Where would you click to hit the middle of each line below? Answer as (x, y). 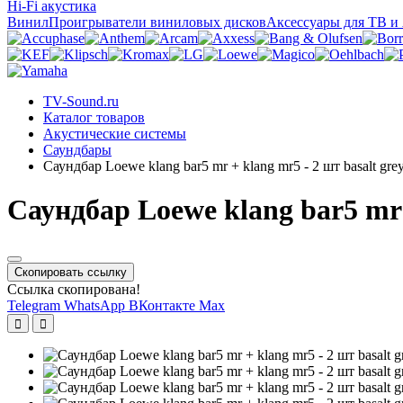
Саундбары (77, 149)
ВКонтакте (164, 305)
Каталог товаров (94, 117)
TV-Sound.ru (81, 101)
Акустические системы (115, 133)
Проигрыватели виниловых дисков (157, 22)
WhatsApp (96, 305)
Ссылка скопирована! (74, 289)
